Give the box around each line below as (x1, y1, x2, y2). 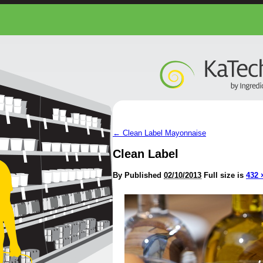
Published (124, 170, 161, 180)
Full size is (204, 170, 246, 180)
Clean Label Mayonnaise (120, 129, 206, 138)
